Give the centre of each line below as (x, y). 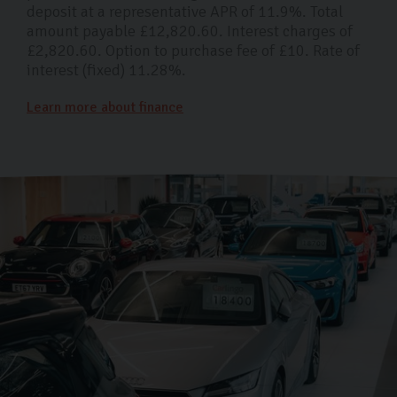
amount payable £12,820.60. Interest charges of (190, 31)
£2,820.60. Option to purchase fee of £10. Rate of (193, 51)
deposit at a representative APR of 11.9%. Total (185, 12)
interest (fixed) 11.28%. (106, 70)
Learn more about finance (105, 108)
